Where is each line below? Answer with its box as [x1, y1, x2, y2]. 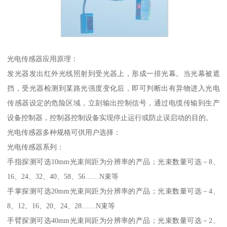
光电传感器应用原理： [7, 55, 79, 63]
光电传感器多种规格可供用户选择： [7, 128, 121, 137]
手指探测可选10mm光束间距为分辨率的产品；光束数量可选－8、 [7, 158, 220, 166]
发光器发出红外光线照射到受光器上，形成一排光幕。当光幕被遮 [7, 69, 220, 78]
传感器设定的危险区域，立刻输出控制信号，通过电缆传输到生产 [7, 99, 220, 107]
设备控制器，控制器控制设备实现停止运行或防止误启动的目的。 [7, 113, 213, 122]
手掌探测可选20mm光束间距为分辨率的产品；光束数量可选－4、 [7, 187, 220, 196]
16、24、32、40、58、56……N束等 [7, 172, 119, 181]
